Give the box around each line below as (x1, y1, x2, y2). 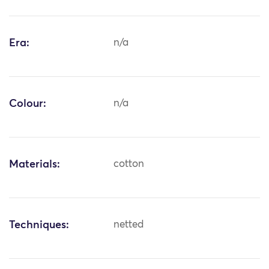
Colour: (9, 98, 46, 110)
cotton (113, 159, 145, 170)
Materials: (9, 159, 60, 171)
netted (113, 220, 144, 231)
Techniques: (9, 220, 69, 231)
